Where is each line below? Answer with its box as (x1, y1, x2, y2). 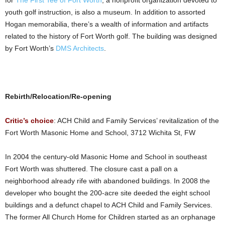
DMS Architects (56, 44, 104, 52)
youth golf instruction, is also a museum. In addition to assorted (5, 8, 205, 16)
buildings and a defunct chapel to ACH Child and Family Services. (5, 201, 212, 209)
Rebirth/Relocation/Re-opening (5, 92, 111, 100)
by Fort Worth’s (5, 44, 56, 52)
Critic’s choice (5, 117, 54, 125)
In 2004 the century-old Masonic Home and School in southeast (5, 153, 207, 161)
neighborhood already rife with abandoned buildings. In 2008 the (5, 177, 210, 185)
